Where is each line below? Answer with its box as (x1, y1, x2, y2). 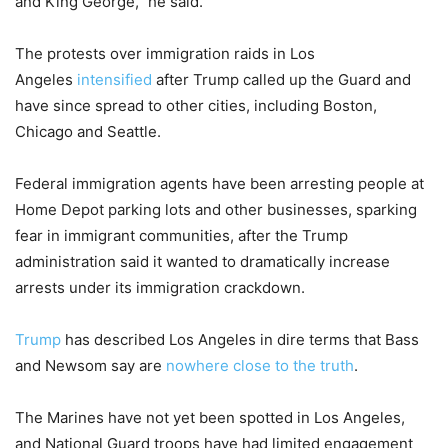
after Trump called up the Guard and (156, 70, 411, 90)
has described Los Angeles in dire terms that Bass (65, 330, 419, 350)
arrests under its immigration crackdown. (15, 278, 305, 298)
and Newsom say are (15, 356, 162, 376)
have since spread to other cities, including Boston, (15, 96, 377, 116)
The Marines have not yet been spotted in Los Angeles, (15, 408, 405, 428)
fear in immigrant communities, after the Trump (15, 226, 348, 246)
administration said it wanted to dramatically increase (15, 252, 390, 272)
